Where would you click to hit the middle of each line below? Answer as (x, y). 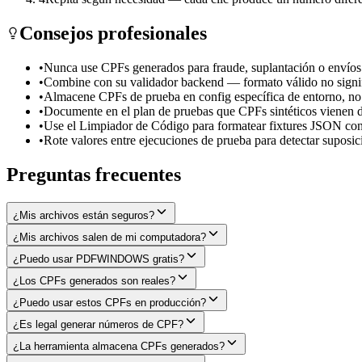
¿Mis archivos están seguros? (84, 216)
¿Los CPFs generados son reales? (94, 281)
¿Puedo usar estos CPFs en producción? (109, 303)
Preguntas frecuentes (94, 175)
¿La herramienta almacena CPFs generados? (119, 347)
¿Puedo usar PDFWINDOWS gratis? (99, 259)
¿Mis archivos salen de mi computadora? (109, 238)
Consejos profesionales (113, 34)
